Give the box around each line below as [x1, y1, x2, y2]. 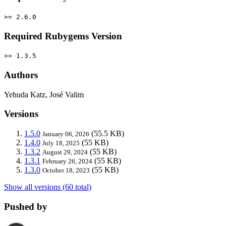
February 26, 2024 [42, 157, 92, 165]
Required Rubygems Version [4, 30, 122, 41]
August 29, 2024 [42, 148, 88, 156]
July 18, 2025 [42, 139, 80, 147]
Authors [4, 70, 38, 81]
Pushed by [4, 201, 47, 212]
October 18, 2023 [42, 166, 90, 175]
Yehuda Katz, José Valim [4, 90, 84, 99]
